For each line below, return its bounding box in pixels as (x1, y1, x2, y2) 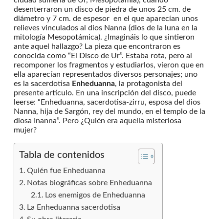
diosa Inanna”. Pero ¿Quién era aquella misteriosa (14, 116, 181, 125)
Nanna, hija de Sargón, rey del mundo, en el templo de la (14, 107, 205, 115)
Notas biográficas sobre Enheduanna (27, 178, 153, 187)
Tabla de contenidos (19, 150, 105, 160)
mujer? (14, 126, 37, 134)
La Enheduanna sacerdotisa (27, 203, 121, 211)
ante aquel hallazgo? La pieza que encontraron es (14, 42, 180, 50)
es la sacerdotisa (14, 79, 72, 88)
